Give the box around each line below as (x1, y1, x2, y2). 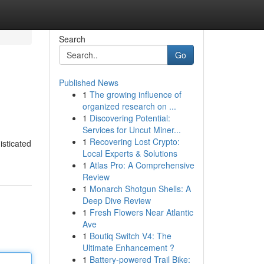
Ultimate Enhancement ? (82, 242, 174, 253)
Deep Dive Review (82, 194, 151, 206)
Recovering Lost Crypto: (89, 136, 180, 147)
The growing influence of (89, 88, 181, 100)
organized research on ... (82, 100, 176, 112)
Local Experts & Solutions (82, 147, 177, 159)
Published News (58, 77, 118, 88)
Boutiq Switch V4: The (89, 230, 171, 242)
